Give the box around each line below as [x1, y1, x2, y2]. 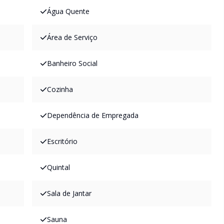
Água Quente [47, 6, 89, 16]
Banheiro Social [47, 58, 97, 68]
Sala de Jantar [47, 188, 91, 198]
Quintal [47, 162, 70, 172]
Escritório [47, 136, 77, 146]
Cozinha [47, 84, 73, 94]
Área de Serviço [47, 32, 97, 42]
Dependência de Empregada [47, 110, 138, 120]
